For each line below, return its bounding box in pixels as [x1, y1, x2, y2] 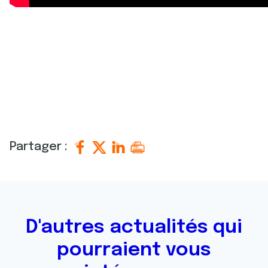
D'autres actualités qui [26, 218, 242, 237]
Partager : [10, 141, 71, 153]
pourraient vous [57, 240, 211, 260]
